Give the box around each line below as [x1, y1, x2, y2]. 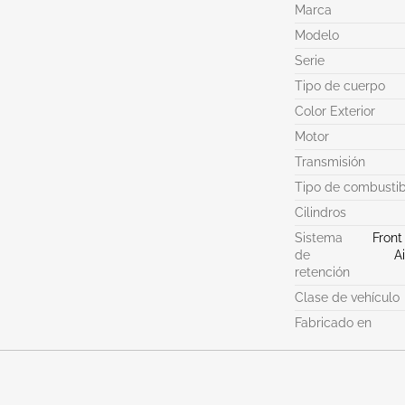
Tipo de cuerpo [295, 79, 386, 93]
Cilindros [295, 205, 347, 220]
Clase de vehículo [295, 290, 400, 305]
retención [295, 265, 351, 279]
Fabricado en [295, 316, 372, 330]
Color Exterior [295, 104, 376, 118]
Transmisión [295, 155, 366, 169]
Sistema [295, 231, 344, 245]
